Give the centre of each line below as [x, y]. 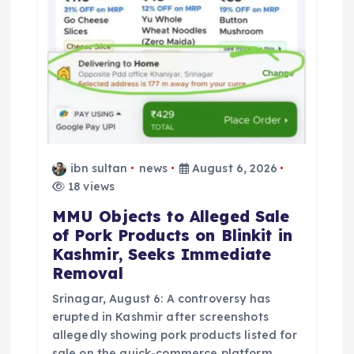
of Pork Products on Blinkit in [172, 235]
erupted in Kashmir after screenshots [160, 316]
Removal [87, 273]
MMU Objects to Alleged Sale [171, 216]
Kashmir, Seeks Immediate [162, 254]
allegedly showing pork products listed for [174, 335]
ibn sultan [99, 168]
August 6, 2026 [233, 168]
